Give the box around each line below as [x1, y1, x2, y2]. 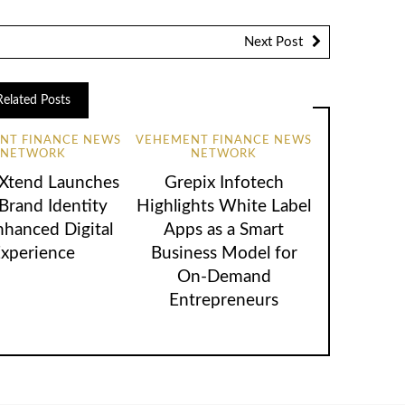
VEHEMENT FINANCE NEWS [136, 135, 313, 147]
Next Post [244, 34, 303, 49]
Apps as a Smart [164, 221, 285, 239]
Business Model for [150, 244, 297, 262]
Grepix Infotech [164, 174, 284, 192]
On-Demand [176, 268, 271, 286]
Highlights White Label [137, 197, 312, 215]
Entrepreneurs [169, 291, 279, 309]
